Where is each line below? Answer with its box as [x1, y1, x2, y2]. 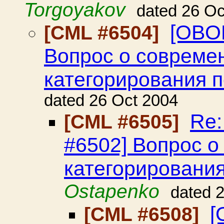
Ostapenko [64, 180, 159, 202]
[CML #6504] [44, 22, 164, 43]
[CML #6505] [64, 111, 184, 132]
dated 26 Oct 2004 [44, 91, 178, 109]
